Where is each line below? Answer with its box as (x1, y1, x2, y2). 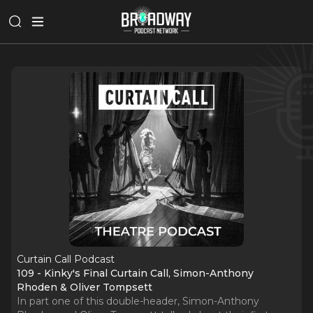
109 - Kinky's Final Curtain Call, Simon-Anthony (17, 267, 254, 279)
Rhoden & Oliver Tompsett (17, 281, 152, 293)
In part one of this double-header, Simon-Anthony (17, 295, 259, 307)
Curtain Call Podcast (17, 253, 115, 265)
